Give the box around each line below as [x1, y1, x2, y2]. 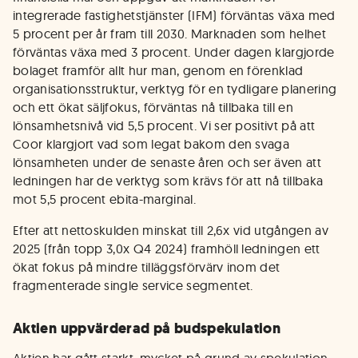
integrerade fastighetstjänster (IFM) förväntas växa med [13, 7, 336, 23]
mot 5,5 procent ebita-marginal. [13, 191, 196, 207]
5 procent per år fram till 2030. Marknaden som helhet [13, 26, 326, 42]
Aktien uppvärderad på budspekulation [13, 319, 280, 338]
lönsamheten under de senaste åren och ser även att [13, 154, 322, 170]
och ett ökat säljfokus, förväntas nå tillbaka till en [13, 99, 293, 115]
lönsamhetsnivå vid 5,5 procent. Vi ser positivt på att [13, 117, 316, 133]
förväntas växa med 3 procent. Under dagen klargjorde [13, 44, 335, 60]
